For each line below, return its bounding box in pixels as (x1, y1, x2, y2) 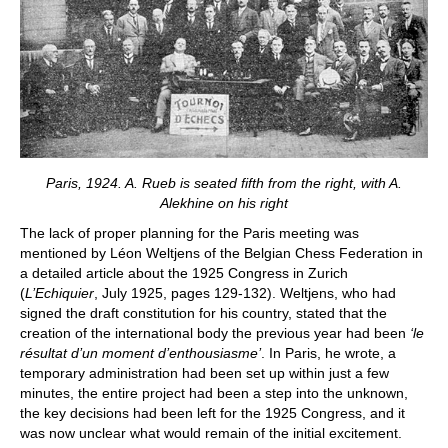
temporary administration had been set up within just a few (20, 365, 389, 382)
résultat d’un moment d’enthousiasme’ (20, 345, 261, 362)
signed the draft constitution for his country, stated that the (20, 305, 387, 322)
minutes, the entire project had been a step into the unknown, (20, 385, 408, 402)
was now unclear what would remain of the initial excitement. (20, 425, 402, 442)
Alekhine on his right (160, 195, 288, 212)
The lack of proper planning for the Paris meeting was (20, 225, 359, 242)
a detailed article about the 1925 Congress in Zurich (20, 265, 348, 282)
